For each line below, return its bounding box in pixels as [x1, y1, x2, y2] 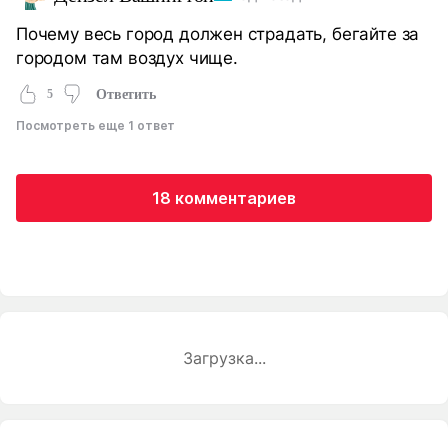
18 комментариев [152, 188, 296, 209]
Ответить [95, 86, 156, 102]
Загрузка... [182, 348, 266, 369]
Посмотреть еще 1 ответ [16, 118, 176, 134]
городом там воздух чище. [16, 47, 238, 69]
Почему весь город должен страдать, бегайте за [16, 23, 420, 45]
